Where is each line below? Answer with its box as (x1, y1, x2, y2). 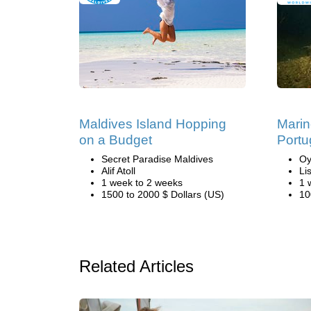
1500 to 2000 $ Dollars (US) (101, 189, 224, 200)
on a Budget (79, 133, 152, 147)
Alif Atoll (101, 165, 135, 176)
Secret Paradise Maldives (101, 153, 213, 165)
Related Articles (79, 257, 194, 276)
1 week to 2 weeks (101, 177, 183, 188)
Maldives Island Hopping (79, 117, 226, 131)
